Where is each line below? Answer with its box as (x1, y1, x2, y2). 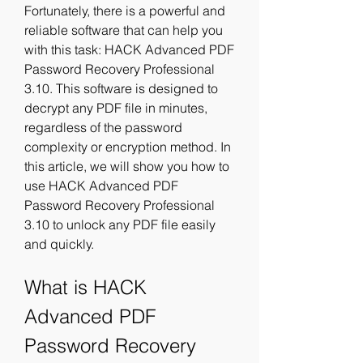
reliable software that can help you (24, 22, 223, 38)
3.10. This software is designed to (24, 80, 218, 96)
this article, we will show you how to (24, 158, 229, 174)
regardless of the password (24, 119, 182, 135)
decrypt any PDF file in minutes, (24, 100, 207, 116)
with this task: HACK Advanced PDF (24, 41, 234, 58)
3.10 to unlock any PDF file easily (24, 216, 216, 233)
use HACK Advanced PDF (24, 177, 178, 194)
